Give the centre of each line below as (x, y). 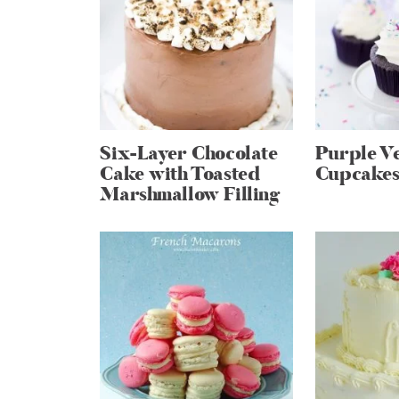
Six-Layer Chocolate (189, 154)
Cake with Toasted (180, 175)
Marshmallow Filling (190, 195)
